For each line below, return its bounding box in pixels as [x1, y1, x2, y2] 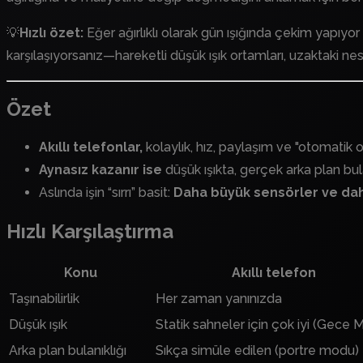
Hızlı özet [19, 24, 80, 41]
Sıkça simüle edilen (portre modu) [156, 343, 359, 359]
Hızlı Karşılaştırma [6, 220, 173, 244]
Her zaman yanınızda [156, 291, 282, 307]
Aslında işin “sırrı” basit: [39, 185, 173, 201]
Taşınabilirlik [9, 291, 79, 307]
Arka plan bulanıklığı [9, 343, 126, 359]
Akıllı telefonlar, [39, 139, 146, 156]
